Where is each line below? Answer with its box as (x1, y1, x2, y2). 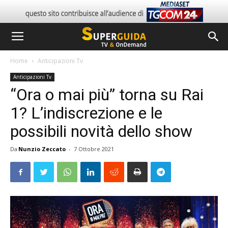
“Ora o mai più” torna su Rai (10, 85, 204, 104)
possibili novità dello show (10, 122, 192, 141)
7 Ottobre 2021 (74, 145, 114, 153)
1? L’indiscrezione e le (10, 103, 162, 123)
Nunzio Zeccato (18, 145, 66, 153)
